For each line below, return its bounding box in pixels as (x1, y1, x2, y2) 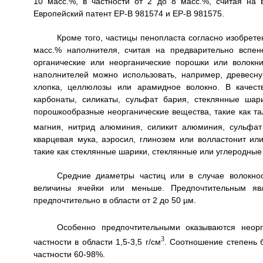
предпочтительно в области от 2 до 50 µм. (33, 195, 196, 205)
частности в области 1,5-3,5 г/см (33, 237, 161, 247)
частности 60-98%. (33, 249, 105, 259)
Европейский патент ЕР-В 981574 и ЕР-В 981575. (33, 8, 224, 18)
